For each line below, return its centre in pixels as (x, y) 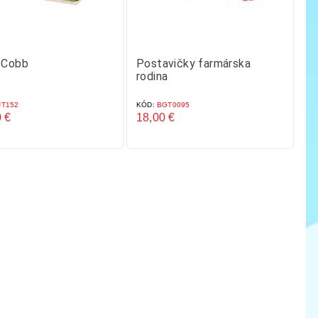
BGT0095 (172, 105)
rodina (152, 76)
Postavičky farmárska (193, 64)
